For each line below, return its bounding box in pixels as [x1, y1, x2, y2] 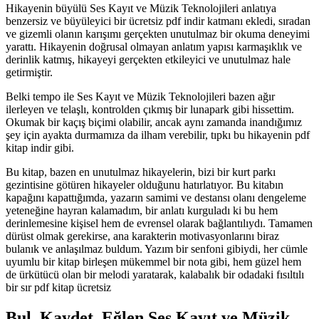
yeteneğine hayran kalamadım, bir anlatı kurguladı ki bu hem [6, 204, 278, 217]
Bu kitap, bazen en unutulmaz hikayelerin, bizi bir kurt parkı [6, 166, 276, 179]
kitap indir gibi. [6, 142, 74, 155]
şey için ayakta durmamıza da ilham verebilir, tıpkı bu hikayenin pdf [6, 129, 310, 142]
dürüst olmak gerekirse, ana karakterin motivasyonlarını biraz [6, 230, 279, 243]
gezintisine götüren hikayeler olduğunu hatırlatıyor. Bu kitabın [6, 179, 283, 192]
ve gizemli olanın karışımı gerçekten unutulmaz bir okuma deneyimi [6, 28, 310, 41]
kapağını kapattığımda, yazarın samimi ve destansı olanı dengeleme [6, 192, 306, 204]
